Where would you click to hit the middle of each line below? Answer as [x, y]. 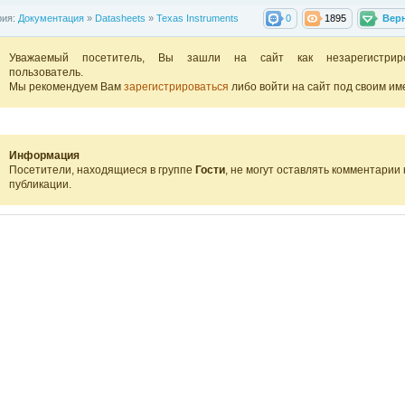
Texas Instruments [197, 18]
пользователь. [46, 72]
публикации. [40, 184]
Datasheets [120, 18]
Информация [44, 155]
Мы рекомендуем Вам [66, 86]
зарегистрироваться [177, 86]
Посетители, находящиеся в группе [102, 170]
